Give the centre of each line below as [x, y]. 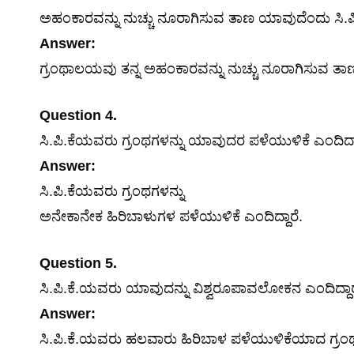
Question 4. [78, 115]
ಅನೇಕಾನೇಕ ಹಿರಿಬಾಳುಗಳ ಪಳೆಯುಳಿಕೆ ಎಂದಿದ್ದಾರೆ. [171, 217]
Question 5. [78, 263]
